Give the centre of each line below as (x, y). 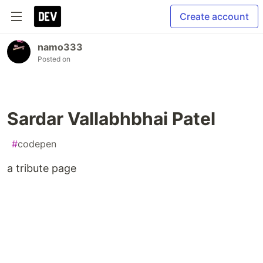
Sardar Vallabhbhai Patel (111, 119)
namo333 (60, 47)
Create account (214, 16)
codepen (37, 144)
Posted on (54, 59)
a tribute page (42, 168)
